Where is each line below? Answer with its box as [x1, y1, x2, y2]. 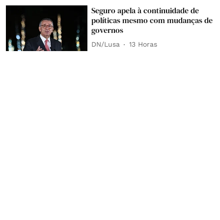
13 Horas [129, 40, 158, 49]
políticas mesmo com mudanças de [91, 14, 213, 26]
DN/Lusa [91, 40, 120, 49]
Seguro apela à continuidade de [91, 4, 199, 16]
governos [91, 24, 124, 35]
